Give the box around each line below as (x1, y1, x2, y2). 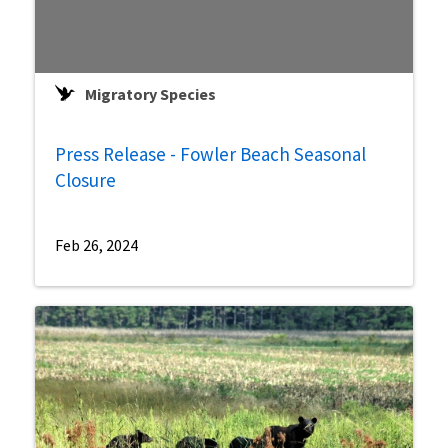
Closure (55, 168, 116, 193)
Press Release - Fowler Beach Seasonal (55, 142, 366, 167)
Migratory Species (85, 84, 216, 105)
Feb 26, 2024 (55, 235, 138, 256)
